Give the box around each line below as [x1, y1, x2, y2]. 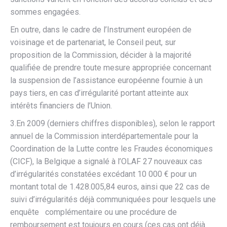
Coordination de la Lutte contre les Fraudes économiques [10, 144, 213, 154]
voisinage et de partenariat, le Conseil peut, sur [10, 37, 176, 47]
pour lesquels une [153, 195, 216, 204]
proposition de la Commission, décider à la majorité [10, 50, 192, 60]
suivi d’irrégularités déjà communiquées [10, 195, 150, 204]
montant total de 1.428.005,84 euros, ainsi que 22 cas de [10, 182, 210, 192]
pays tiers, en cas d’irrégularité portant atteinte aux [10, 88, 188, 98]
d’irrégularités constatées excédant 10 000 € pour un [10, 169, 197, 179]
